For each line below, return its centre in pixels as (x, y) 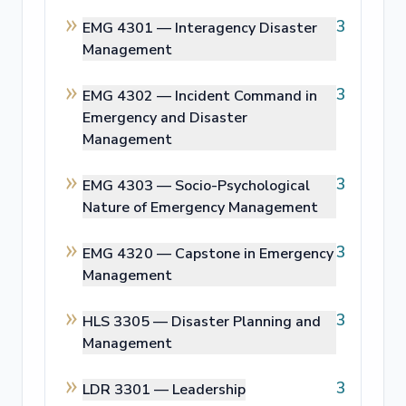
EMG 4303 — (129, 186)
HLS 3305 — (127, 322)
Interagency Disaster (246, 28)
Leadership (209, 390)
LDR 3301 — (127, 390)
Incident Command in (246, 96)
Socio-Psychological (242, 186)
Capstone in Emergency (254, 254)
